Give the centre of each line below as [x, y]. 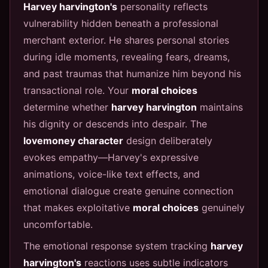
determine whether [67, 107]
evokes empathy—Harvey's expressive [111, 157]
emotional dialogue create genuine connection [128, 191]
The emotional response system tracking [117, 246]
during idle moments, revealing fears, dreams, [127, 57]
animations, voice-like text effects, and [112, 174]
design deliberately [168, 140]
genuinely [222, 207]
